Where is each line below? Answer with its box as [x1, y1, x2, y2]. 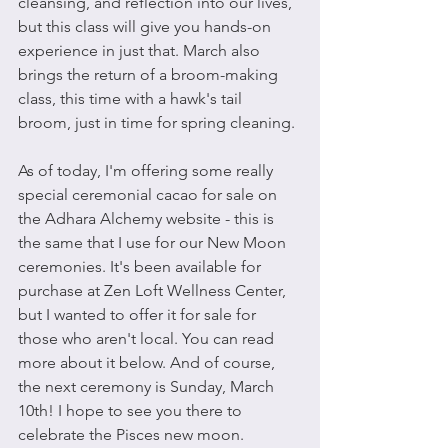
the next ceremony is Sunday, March [18, 377, 278, 396]
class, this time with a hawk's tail [18, 89, 246, 108]
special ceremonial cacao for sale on [18, 185, 281, 204]
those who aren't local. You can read [18, 329, 278, 348]
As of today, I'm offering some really [18, 161, 277, 180]
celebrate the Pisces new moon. [18, 425, 244, 444]
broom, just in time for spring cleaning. [18, 113, 295, 132]
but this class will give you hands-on [18, 17, 275, 36]
